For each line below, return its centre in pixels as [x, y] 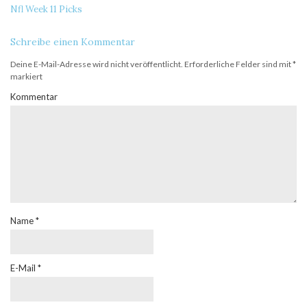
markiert [26, 77]
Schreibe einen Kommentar [73, 42]
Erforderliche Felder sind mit [238, 64]
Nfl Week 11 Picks [46, 10]
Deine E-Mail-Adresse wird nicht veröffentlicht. [97, 64]
